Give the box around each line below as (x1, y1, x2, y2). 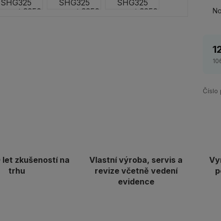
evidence (117, 177, 154, 186)
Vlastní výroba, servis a (89, 155, 183, 165)
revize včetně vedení (94, 166, 178, 176)
